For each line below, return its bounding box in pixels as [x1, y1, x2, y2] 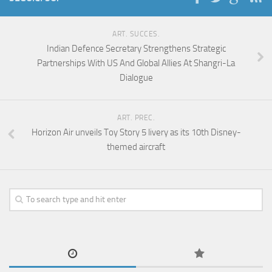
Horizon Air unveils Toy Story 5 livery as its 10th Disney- [31, 127, 241, 138]
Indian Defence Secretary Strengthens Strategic [46, 43, 226, 55]
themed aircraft [107, 141, 165, 153]
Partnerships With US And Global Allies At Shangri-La [37, 58, 235, 69]
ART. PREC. [117, 114, 155, 123]
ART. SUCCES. [112, 30, 160, 39]
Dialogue [119, 72, 153, 84]
